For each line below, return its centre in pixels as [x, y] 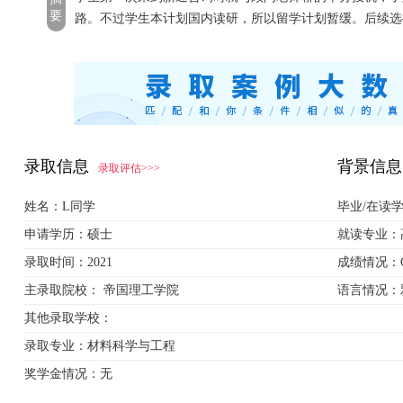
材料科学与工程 [131, 346]
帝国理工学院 [141, 290]
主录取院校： [62, 290]
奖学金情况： [62, 374]
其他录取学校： [68, 318]
